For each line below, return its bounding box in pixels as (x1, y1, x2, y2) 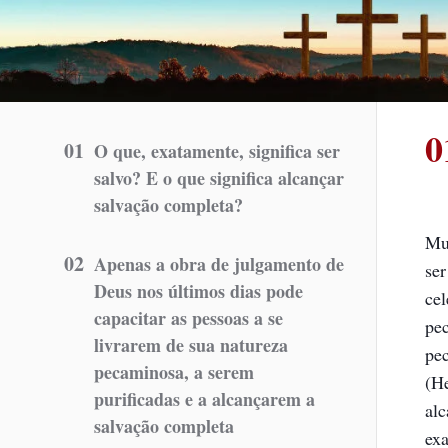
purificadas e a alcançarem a (94, 386, 315, 412)
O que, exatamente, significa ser (94, 138, 340, 164)
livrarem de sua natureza (94, 332, 288, 358)
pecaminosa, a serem (94, 359, 254, 385)
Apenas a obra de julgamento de (94, 251, 344, 277)
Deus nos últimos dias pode (94, 278, 303, 304)
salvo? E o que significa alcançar (94, 165, 344, 191)
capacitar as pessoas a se (94, 305, 283, 331)
